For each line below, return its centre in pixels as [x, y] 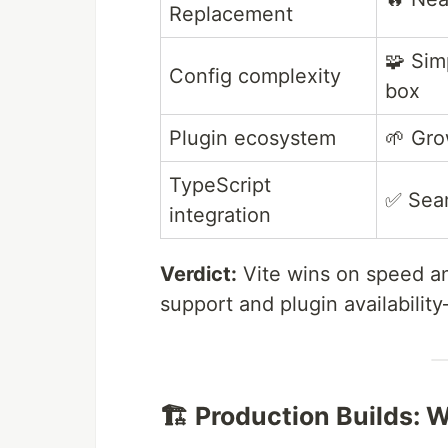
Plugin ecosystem [252, 138]
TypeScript [220, 185]
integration [220, 215]
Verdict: [198, 274]
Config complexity [255, 76]
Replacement [231, 14]
